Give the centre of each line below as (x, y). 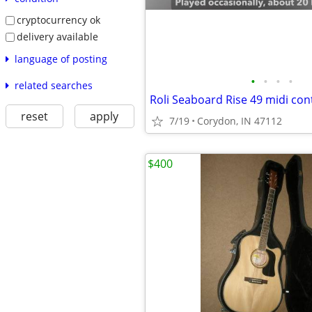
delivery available (57, 36)
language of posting (61, 58)
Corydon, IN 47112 (240, 121)
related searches (53, 85)
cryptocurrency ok (58, 20)
